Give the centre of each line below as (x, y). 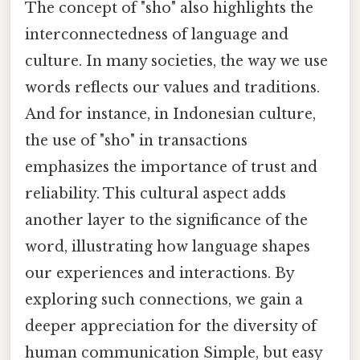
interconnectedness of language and (157, 34)
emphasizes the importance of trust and (171, 167)
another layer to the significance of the (166, 220)
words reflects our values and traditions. (172, 87)
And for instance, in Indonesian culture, (170, 114)
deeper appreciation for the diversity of (171, 326)
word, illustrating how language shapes (168, 246)
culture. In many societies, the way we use (176, 61)
